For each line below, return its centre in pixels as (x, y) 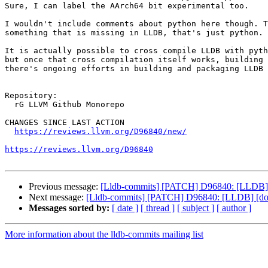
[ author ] (234, 208)
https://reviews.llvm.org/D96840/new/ (100, 132)
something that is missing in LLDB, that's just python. (134, 33)
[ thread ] (158, 208)
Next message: (57, 197)
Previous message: (65, 187)
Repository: (31, 96)
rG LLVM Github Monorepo (10, 105)
